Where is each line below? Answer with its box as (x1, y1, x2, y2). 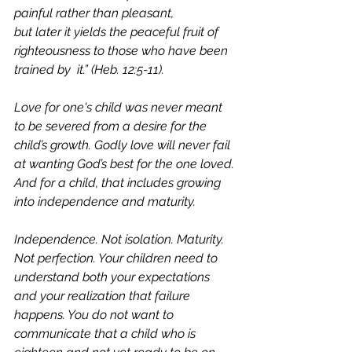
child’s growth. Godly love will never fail (14, 137, 233, 152)
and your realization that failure (14, 288, 193, 303)
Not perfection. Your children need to (14, 251, 221, 266)
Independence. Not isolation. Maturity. (14, 232, 227, 247)
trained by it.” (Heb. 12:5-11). (77, 62, 167, 77)
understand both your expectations (14, 269, 213, 284)
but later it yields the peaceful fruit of (14, 24, 222, 39)
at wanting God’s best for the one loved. (14, 156, 237, 171)
